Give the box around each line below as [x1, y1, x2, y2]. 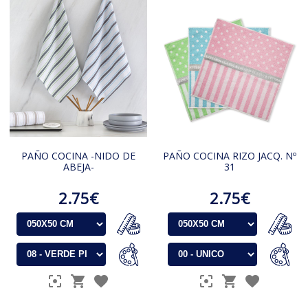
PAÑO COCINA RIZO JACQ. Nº [162, 148, 296, 162]
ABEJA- [63, 159, 94, 173]
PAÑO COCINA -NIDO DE [21, 148, 136, 162]
